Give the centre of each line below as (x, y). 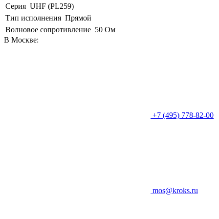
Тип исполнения (33, 18)
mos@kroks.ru (175, 190)
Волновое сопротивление (48, 29)
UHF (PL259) (52, 6)
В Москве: (21, 40)
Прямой (78, 18)
